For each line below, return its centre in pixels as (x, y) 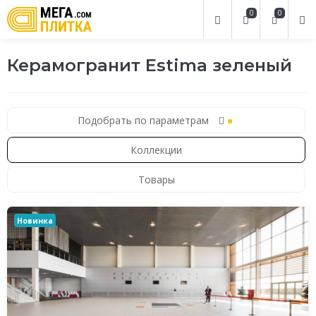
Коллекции (156, 150)
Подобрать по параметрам (144, 120)
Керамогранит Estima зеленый (150, 65)
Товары (156, 180)
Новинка (35, 220)
